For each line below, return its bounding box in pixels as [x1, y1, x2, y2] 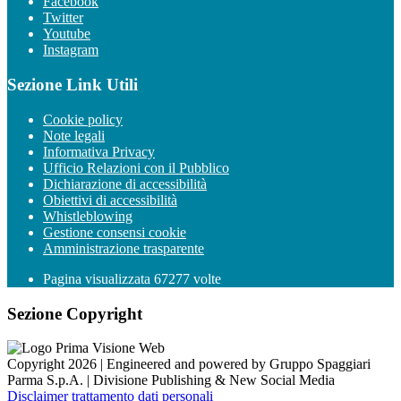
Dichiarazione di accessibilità [43, 175, 207, 192]
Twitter [43, 10, 83, 26]
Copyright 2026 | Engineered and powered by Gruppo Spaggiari [7, 356, 371, 372]
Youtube [43, 26, 90, 42]
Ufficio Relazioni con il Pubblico [43, 159, 229, 175]
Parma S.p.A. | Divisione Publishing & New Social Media [7, 372, 335, 388]
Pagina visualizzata [43, 270, 154, 286]
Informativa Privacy [43, 143, 155, 159]
